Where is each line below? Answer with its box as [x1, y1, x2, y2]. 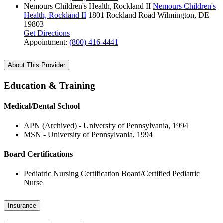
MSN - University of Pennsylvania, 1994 [24, 130, 153, 139]
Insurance [8, 202, 36, 209]
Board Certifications [4, 149, 73, 158]
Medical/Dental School [4, 102, 80, 111]
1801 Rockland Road [88, 11, 155, 20]
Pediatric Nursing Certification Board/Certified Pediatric [24, 169, 200, 178]
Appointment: [24, 38, 69, 47]
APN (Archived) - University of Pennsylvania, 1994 [24, 121, 188, 130]
